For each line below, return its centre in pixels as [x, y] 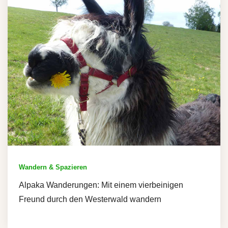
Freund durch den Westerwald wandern [90, 199]
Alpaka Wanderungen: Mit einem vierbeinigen [101, 185]
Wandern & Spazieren [53, 167]
